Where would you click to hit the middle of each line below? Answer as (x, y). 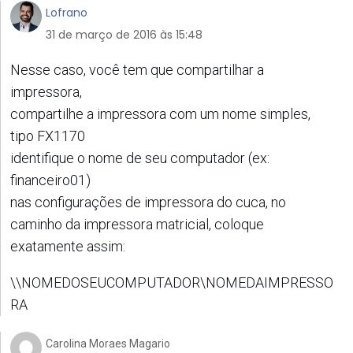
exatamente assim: (68, 246)
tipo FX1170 (48, 136)
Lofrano (67, 12)
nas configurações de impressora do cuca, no (148, 202)
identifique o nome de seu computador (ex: (140, 158)
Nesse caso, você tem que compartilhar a (137, 69)
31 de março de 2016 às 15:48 (124, 34)
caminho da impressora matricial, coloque (137, 224)
